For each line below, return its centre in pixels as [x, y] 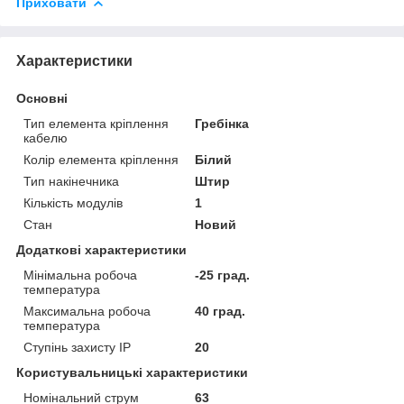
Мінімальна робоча [80, 275]
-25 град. [223, 275]
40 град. [220, 311]
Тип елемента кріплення [96, 123]
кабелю [46, 138]
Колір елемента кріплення [101, 159]
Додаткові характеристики [101, 249]
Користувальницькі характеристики [132, 372]
